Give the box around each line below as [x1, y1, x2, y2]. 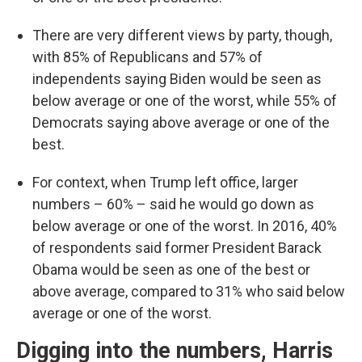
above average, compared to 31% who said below [32, 283, 345, 300]
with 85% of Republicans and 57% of [32, 48, 263, 65]
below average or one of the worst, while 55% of [32, 92, 337, 109]
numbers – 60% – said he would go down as [32, 196, 314, 213]
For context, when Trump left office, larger [32, 174, 298, 191]
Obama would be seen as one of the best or [32, 261, 310, 278]
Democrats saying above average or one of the [32, 114, 330, 131]
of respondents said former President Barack [32, 239, 322, 256]
